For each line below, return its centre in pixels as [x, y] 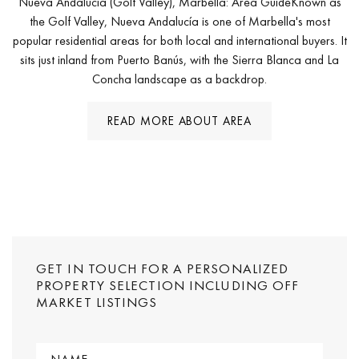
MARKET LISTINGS [97, 302]
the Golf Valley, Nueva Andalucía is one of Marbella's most [179, 21]
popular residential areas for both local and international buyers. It [179, 40]
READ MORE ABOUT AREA [179, 121]
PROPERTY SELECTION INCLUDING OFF [168, 285]
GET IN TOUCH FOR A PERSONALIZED [163, 268]
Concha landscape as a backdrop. [179, 79]
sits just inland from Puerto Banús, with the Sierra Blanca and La [179, 60]
